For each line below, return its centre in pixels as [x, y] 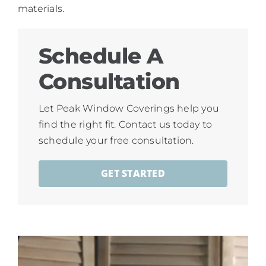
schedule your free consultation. [116, 141]
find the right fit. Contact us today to [125, 125]
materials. [41, 9]
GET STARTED [133, 174]
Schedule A [101, 56]
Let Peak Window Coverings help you [129, 109]
